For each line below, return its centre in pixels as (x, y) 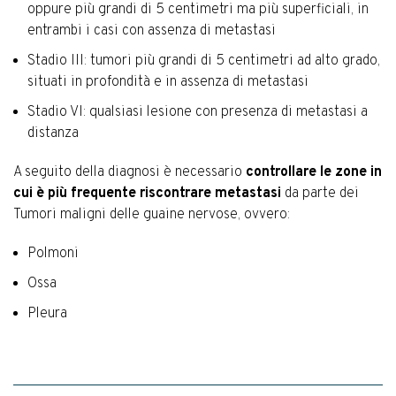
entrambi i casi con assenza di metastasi (152, 30)
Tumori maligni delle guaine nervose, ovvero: (152, 214)
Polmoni (53, 253)
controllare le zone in (314, 172)
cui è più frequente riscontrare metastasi (147, 193)
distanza (53, 133)
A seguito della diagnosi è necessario (129, 172)
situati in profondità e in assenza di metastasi (168, 82)
